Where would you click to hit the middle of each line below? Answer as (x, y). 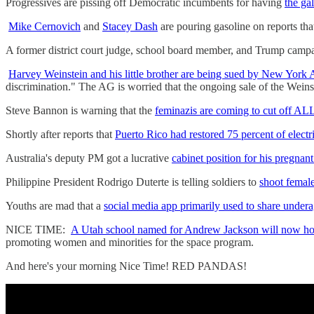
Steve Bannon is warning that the (80, 110)
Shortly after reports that (60, 134)
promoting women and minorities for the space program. (130, 242)
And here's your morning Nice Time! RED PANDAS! (126, 266)
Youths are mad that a (55, 205)
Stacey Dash (130, 26)
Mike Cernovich (45, 26)
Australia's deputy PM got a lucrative (89, 158)
